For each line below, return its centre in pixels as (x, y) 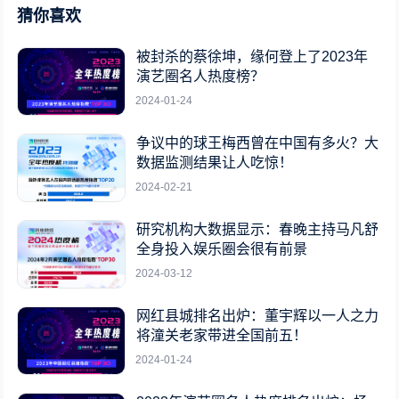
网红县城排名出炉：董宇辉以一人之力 (258, 315)
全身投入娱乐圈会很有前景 (222, 248)
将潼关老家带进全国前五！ (222, 335)
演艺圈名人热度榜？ (201, 76)
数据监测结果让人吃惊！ (215, 162)
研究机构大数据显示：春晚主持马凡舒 (258, 229)
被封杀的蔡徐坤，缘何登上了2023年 (252, 56)
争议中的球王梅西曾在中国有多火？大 (258, 142)
